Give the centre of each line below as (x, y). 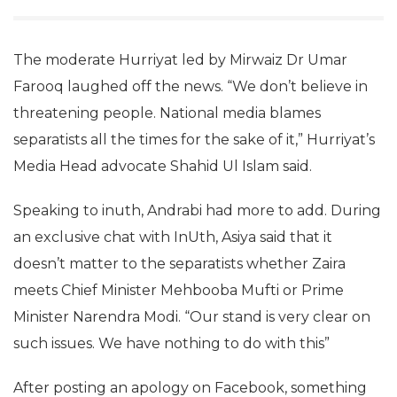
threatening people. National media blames (167, 113)
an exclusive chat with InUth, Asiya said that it (173, 237)
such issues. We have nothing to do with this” (171, 344)
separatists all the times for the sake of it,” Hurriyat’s (194, 140)
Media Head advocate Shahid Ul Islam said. (163, 167)
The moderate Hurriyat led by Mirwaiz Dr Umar (180, 60)
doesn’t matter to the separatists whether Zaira (179, 264)
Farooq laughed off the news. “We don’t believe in (191, 87)
